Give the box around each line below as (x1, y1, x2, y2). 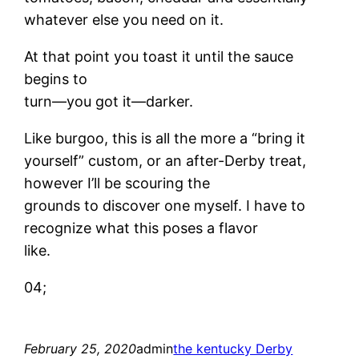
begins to (24, 70, 88, 87)
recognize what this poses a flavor (24, 219, 259, 236)
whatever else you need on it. (24, 10, 224, 28)
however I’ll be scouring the (24, 174, 211, 192)
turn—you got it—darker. (24, 92, 194, 110)
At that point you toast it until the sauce (24, 47, 294, 65)
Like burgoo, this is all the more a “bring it (24, 129, 306, 147)
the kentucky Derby (173, 340, 293, 357)
